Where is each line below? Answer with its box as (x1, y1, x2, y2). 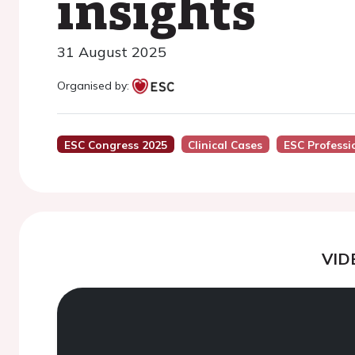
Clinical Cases (188, 138, 263, 151)
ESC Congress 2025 (63, 138, 167, 151)
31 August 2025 (57, 43, 166, 61)
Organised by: (57, 78, 132, 93)
